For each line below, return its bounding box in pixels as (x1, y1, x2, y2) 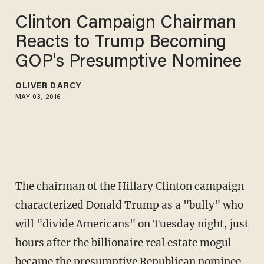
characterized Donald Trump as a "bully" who (15, 199, 243, 212)
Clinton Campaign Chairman (15, 14, 237, 32)
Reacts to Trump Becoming (15, 34, 227, 52)
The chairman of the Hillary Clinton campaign (15, 180, 244, 193)
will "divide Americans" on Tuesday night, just (15, 217, 249, 231)
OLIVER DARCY (15, 82, 81, 91)
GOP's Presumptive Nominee (15, 53, 242, 71)
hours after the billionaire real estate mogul (15, 236, 232, 250)
